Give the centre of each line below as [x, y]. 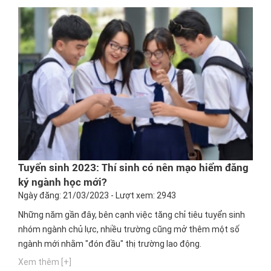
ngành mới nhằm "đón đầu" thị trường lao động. [110, 244]
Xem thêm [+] [45, 262]
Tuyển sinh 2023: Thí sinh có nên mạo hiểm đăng [133, 168]
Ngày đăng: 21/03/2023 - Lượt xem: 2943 [97, 196]
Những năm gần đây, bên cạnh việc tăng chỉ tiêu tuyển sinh [132, 215]
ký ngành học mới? [62, 182]
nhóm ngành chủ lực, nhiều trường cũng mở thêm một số [129, 230]
